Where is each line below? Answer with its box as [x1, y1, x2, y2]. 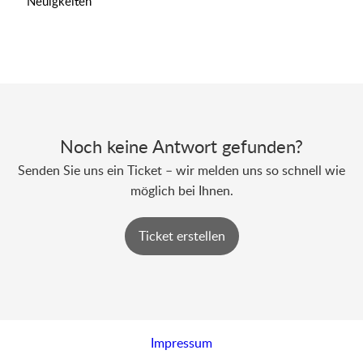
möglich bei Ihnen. [130, 181, 233, 200]
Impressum [151, 333, 212, 352]
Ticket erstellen [138, 227, 225, 246]
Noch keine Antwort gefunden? [60, 134, 303, 159]
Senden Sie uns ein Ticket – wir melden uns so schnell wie [18, 161, 345, 180]
